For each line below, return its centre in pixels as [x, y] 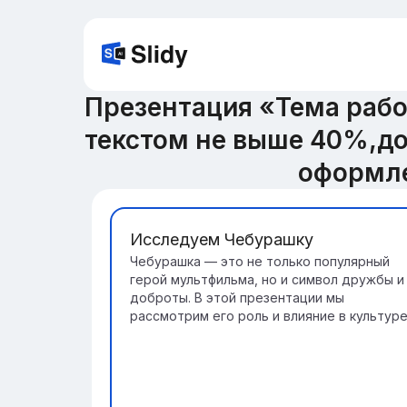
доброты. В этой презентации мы [237, 298]
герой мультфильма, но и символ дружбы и [267, 279]
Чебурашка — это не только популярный [260, 261]
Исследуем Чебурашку [222, 239]
